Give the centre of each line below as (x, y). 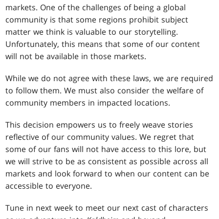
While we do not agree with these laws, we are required (109, 78)
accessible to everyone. (49, 186)
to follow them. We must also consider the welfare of (105, 91)
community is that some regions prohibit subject (97, 20)
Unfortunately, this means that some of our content (103, 44)
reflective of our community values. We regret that (100, 137)
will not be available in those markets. (76, 56)
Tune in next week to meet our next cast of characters (107, 208)
